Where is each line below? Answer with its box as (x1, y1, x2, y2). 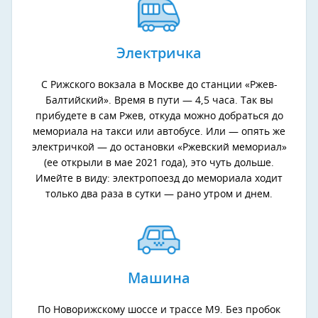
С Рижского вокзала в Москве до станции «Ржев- (40, 80, 278, 91)
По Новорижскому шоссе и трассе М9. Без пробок (38, 305, 280, 316)
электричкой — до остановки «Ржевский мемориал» (31, 143, 287, 153)
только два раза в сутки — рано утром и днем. (45, 190, 273, 200)
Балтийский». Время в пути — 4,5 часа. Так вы (45, 96, 273, 106)
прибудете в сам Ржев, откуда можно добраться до (35, 111, 283, 122)
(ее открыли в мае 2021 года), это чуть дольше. (44, 158, 274, 169)
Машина (128, 272, 190, 287)
